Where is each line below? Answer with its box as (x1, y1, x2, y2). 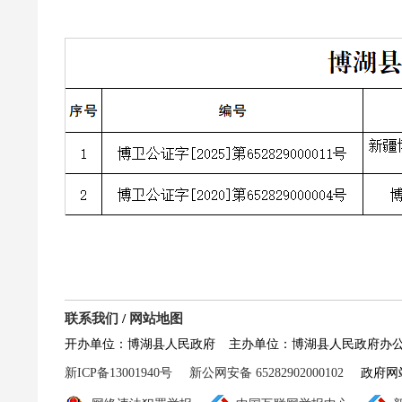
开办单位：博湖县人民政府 (65, 336, 215, 351)
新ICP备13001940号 (65, 365, 172, 380)
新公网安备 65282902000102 (189, 365, 344, 380)
